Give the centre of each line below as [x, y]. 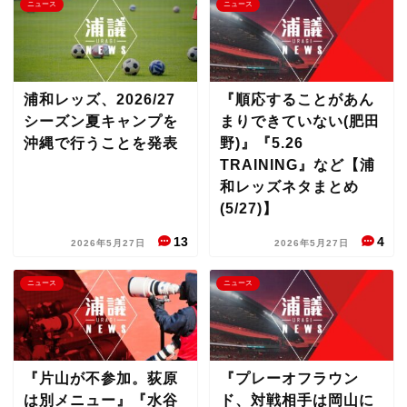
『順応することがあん [297, 99]
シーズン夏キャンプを [101, 121]
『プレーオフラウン [289, 378]
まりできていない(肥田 [299, 121]
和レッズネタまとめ [289, 187]
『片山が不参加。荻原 [101, 378]
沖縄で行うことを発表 [101, 143]
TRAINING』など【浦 [297, 165]
